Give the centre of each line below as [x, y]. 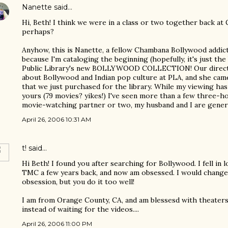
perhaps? [38, 32]
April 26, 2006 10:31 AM [56, 119]
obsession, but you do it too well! [78, 182]
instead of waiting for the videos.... [80, 209]
